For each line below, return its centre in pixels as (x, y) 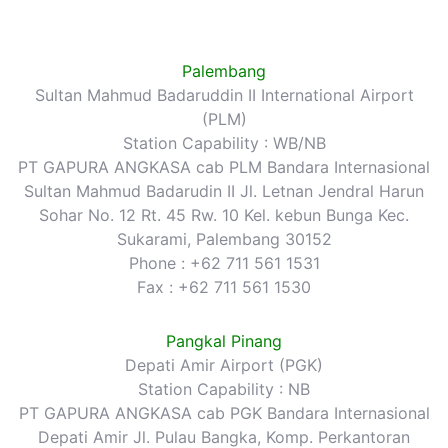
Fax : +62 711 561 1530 (224, 286)
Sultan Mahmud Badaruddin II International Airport (224, 94)
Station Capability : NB (224, 388)
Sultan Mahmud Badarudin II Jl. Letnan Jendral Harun (224, 190)
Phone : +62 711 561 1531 (224, 262)
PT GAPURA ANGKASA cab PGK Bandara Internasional (224, 412)
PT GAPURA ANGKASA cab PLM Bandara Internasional (224, 166)
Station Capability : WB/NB (224, 142)
